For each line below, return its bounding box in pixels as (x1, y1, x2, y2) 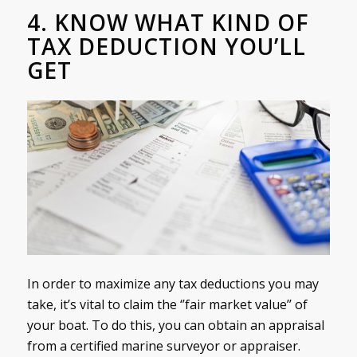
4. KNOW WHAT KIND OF (26, 6, 309, 37)
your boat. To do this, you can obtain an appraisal (26, 316, 324, 335)
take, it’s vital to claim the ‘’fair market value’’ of (26, 296, 308, 314)
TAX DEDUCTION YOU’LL (26, 30, 306, 61)
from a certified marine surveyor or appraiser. (26, 337, 300, 355)
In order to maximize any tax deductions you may (26, 275, 319, 293)
